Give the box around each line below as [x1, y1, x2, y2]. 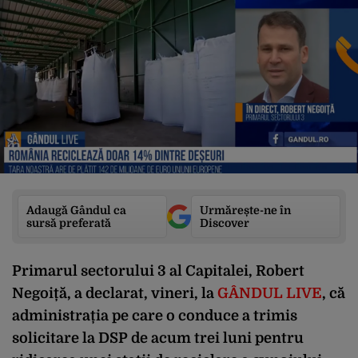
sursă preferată [26, 217, 111, 229]
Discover [200, 217, 249, 229]
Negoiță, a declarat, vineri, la [12, 285, 217, 301]
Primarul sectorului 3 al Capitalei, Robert [12, 263, 304, 279]
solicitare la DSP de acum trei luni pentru [12, 330, 304, 346]
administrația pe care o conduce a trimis [12, 308, 297, 324]
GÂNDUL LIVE [217, 285, 322, 301]
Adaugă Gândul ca [26, 204, 126, 217]
